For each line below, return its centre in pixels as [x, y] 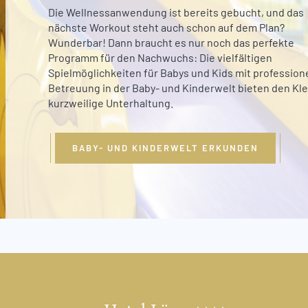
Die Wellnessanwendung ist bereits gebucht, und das [176, 12]
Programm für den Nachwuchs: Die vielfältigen [160, 57]
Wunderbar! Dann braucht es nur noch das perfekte [171, 42]
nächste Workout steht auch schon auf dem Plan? [166, 27]
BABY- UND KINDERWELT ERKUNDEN [165, 147]
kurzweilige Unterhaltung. [111, 102]
